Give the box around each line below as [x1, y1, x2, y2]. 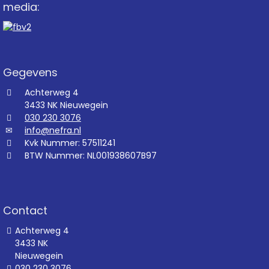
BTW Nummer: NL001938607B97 [25, 150, 157, 162]
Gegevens [3, 65, 58, 80]
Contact [3, 203, 47, 219]
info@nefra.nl [25, 124, 81, 137]
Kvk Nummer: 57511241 [25, 137, 115, 150]
